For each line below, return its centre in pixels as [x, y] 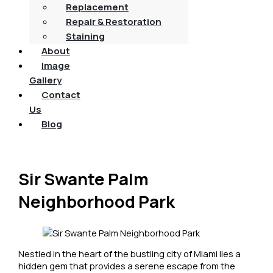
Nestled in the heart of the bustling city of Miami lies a [130, 254]
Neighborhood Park [97, 202]
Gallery [45, 80]
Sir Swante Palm [84, 179]
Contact [61, 94]
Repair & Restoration [114, 21]
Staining [85, 36]
